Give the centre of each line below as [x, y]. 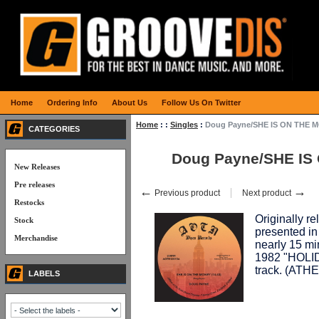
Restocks [29, 202]
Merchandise [36, 238]
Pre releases [35, 184]
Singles [184, 125]
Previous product [186, 193]
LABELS [44, 273]
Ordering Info [72, 103]
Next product [268, 193]
